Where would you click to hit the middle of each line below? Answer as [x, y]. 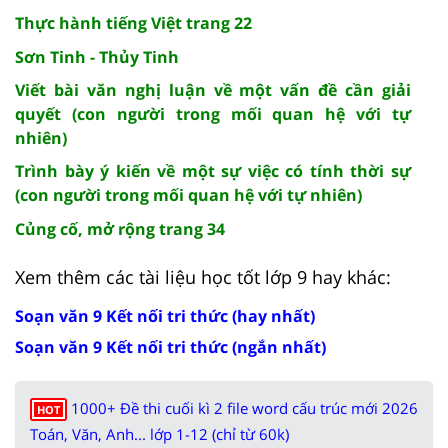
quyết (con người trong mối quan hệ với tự [213, 113]
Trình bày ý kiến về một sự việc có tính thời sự [213, 170]
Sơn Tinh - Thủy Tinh [97, 56]
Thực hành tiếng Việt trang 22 [133, 22]
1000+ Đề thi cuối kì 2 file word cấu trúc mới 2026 [244, 407]
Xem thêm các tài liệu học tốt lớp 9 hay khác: [203, 276]
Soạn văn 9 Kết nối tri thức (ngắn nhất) [170, 346]
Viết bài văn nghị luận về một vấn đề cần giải [213, 89]
